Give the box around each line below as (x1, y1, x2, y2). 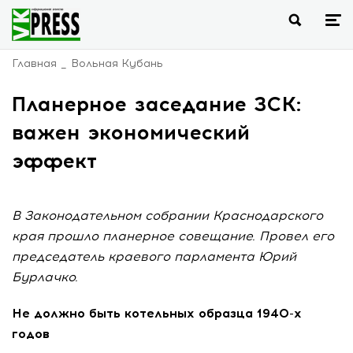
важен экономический (12, 120, 250, 145)
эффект (12, 148, 97, 173)
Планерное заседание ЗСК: (12, 91, 301, 117)
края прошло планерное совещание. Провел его (12, 229, 334, 243)
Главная (12, 57, 57, 70)
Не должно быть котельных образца (12, 306, 257, 321)
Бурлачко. (12, 269, 78, 284)
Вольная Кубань (71, 57, 163, 70)
